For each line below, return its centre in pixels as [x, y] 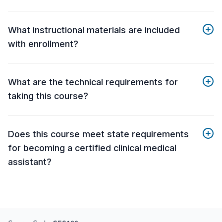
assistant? [30, 162]
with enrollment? [43, 44]
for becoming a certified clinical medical [92, 148]
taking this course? [48, 96]
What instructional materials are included [94, 30]
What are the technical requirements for [93, 82]
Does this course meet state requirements [98, 134]
